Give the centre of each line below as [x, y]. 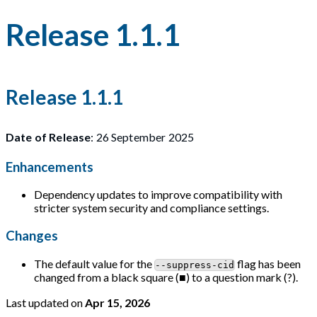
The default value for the [94, 263]
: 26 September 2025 [143, 137]
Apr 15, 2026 [117, 302]
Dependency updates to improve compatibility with [158, 195]
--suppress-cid [195, 265]
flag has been [268, 263]
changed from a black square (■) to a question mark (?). [166, 277]
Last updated [37, 302]
